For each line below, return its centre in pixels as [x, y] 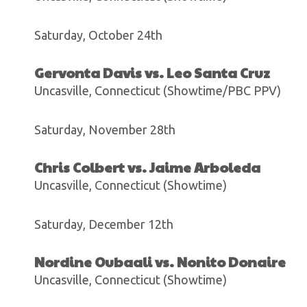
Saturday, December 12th [104, 224]
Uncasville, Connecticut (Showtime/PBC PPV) [158, 90]
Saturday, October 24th [98, 35]
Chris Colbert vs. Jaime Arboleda [147, 167]
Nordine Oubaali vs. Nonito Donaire [160, 262]
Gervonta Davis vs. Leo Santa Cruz [152, 73]
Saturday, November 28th [105, 130]
